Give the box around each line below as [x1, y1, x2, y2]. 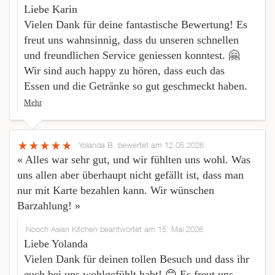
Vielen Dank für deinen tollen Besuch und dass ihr [24, 253, 249, 266]
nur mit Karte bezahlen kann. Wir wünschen [17, 184, 214, 197]
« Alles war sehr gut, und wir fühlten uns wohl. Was [17, 153, 250, 166]
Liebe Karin [24, 3, 77, 16]
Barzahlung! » [17, 199, 80, 212]
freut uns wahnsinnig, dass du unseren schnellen [24, 34, 239, 47]
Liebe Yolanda [24, 238, 88, 250]
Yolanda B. [79, 140, 118, 150]
